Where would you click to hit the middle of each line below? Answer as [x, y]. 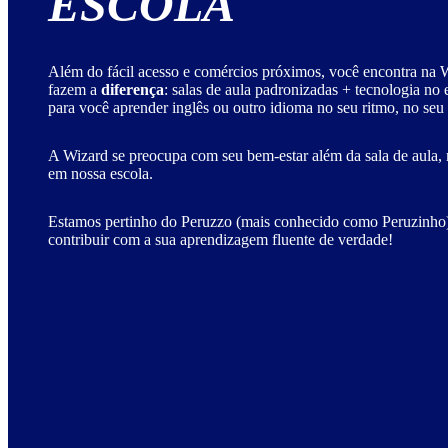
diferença [132, 90]
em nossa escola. [100, 174]
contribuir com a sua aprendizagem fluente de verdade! [220, 240]
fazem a [74, 90]
